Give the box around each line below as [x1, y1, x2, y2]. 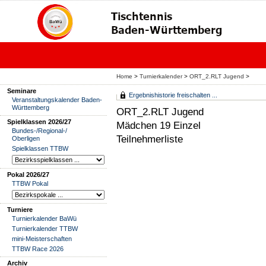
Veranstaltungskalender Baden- [12, 96, 102, 103]
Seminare [7, 87, 36, 94]
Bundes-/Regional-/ [12, 127, 67, 134]
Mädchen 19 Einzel [116, 119, 201, 131]
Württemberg [12, 104, 49, 111]
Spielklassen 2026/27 [7, 118, 71, 125]
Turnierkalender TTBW [12, 225, 78, 232]
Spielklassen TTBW [12, 145, 68, 152]
